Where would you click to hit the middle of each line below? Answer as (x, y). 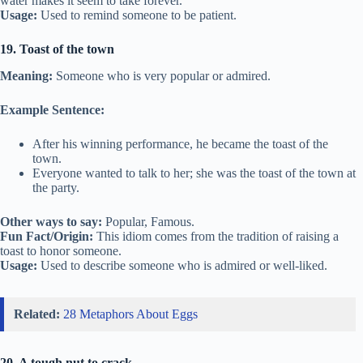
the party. (56, 187)
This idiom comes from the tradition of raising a (216, 236)
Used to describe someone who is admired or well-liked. (182, 265)
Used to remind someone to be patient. (137, 15)
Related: (37, 314)
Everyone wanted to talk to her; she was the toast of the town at (194, 173)
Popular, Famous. (148, 221)
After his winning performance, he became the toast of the (180, 143)
